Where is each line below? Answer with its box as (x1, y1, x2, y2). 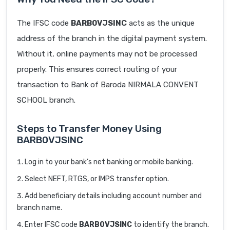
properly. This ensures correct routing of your (17, 65, 177, 74)
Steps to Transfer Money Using (17, 123, 162, 135)
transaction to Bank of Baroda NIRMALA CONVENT (17, 80, 199, 90)
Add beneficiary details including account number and (25, 191, 202, 201)
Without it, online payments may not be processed (17, 49, 197, 59)
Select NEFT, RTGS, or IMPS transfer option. (25, 175, 169, 184)
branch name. (17, 203, 62, 213)
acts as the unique (127, 18, 195, 28)
